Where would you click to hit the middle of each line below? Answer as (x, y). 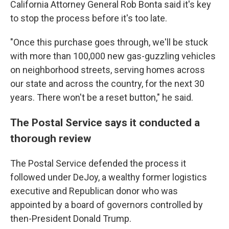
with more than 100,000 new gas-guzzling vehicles (113, 56)
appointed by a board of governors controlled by (107, 204)
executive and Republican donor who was (94, 191)
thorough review (51, 138)
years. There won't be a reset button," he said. (102, 97)
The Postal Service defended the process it (98, 163)
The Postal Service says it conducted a (105, 122)
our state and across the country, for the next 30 (107, 83)
